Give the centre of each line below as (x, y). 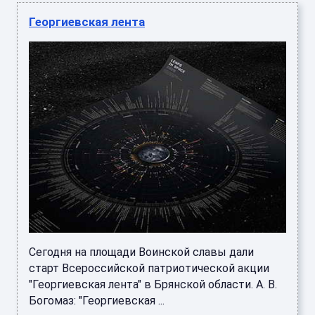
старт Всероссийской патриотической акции (149, 268)
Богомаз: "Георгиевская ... (97, 300)
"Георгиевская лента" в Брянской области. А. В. (153, 284)
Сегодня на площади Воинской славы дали (141, 252)
